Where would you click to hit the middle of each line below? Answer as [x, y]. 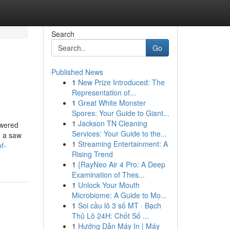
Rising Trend [92, 154]
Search [63, 34]
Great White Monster [112, 103]
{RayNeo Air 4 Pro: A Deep [121, 164]
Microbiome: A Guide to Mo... [119, 195]
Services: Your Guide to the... [119, 133]
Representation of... [104, 92]
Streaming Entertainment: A [123, 144]
